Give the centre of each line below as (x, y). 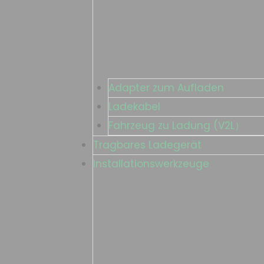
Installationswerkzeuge (151, 164)
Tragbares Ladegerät (147, 145)
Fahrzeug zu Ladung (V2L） (176, 126)
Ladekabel (134, 107)
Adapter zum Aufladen (166, 88)
